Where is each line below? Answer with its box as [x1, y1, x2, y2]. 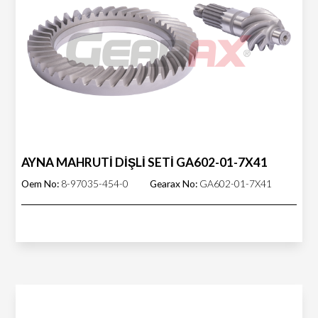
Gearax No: [150, 177, 197, 190]
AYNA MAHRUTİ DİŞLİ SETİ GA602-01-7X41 [21, 155, 268, 170]
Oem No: [21, 177, 59, 190]
